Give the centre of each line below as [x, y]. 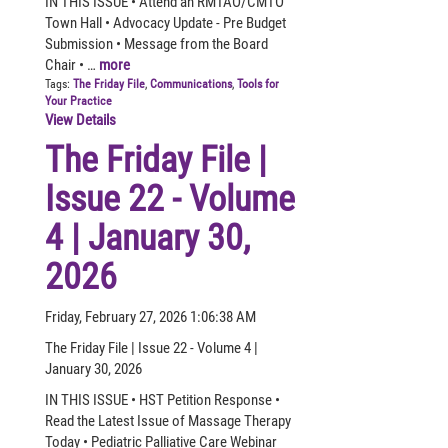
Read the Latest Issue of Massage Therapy [168, 420]
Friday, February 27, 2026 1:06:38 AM [150, 316]
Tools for [258, 83]
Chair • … [72, 64]
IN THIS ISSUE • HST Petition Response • [162, 399]
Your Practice [78, 100]
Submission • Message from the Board [156, 43]
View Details [80, 119]
